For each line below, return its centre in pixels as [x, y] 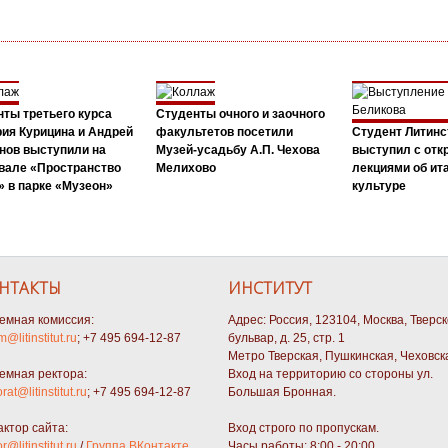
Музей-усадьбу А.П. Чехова [237, 149]
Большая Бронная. [282, 391]
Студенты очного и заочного [240, 113]
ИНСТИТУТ [270, 287]
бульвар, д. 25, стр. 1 [286, 337]
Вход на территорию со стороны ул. [330, 373]
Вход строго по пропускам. [303, 427]
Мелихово [185, 167]
